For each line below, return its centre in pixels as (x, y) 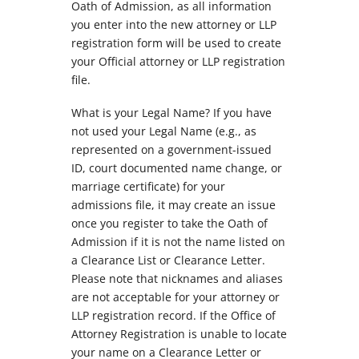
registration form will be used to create (176, 43)
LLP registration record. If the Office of (173, 316)
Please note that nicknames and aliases (177, 279)
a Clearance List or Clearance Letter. (168, 260)
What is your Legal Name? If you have (171, 113)
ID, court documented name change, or (177, 168)
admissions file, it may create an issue (173, 205)
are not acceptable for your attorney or (175, 297)
